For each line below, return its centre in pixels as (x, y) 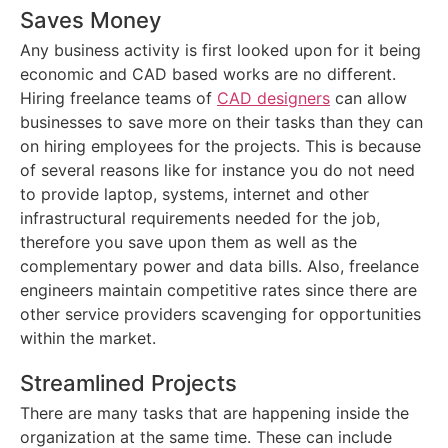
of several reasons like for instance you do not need (217, 170)
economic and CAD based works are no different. (208, 74)
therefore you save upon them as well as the (188, 242)
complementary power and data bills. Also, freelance (219, 266)
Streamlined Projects (128, 383)
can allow (368, 98)
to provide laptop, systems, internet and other (194, 194)
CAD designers (273, 98)
